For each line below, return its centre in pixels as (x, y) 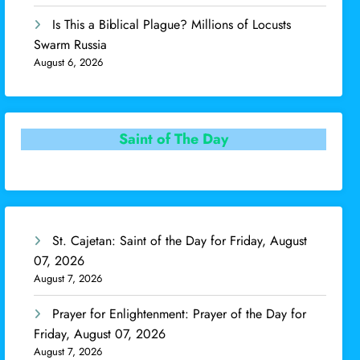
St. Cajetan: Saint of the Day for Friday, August (180, 240)
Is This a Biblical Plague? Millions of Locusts (172, 25)
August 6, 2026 (69, 63)
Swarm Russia (71, 45)
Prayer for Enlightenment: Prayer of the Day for (180, 313)
